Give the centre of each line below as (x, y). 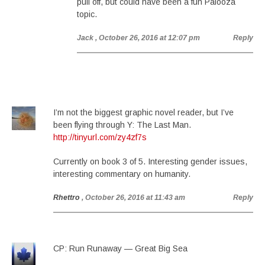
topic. (87, 14)
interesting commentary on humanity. (122, 174)
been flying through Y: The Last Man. (122, 125)
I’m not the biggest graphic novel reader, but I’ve (143, 112)
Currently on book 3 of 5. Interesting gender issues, (150, 161)
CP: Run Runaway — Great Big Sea (120, 248)
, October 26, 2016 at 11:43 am (133, 198)
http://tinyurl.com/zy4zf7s (100, 137)
